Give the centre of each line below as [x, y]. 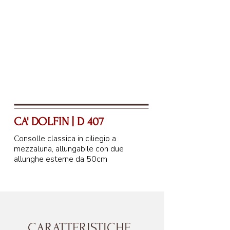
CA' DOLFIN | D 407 [59, 122]
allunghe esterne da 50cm [61, 159]
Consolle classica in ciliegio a [65, 139]
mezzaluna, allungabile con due [69, 149]
